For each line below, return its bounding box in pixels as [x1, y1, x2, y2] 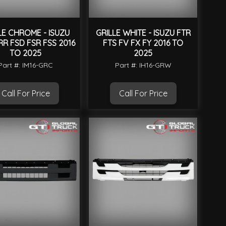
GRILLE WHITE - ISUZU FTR [95, 28, 191, 38]
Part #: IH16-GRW [115, 61, 172, 70]
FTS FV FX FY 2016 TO [103, 38, 183, 48]
